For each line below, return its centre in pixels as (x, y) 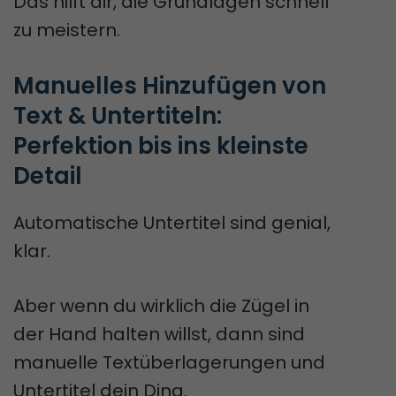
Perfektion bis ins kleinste (161, 145)
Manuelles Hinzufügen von (170, 85)
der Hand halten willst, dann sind (159, 334)
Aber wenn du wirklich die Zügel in (161, 305)
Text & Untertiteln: (118, 115)
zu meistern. (67, 30)
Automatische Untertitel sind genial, (172, 222)
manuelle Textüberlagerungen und (169, 362)
